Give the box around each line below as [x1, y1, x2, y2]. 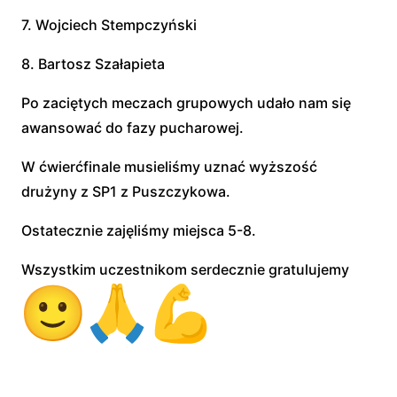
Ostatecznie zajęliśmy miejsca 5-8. [21, 222, 256, 239]
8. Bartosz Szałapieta [21, 55, 168, 73]
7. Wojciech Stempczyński [21, 16, 197, 34]
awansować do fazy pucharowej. [21, 119, 244, 136]
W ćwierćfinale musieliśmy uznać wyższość [21, 158, 317, 175]
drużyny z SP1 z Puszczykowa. [21, 183, 230, 200]
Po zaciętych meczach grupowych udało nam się [21, 94, 351, 112]
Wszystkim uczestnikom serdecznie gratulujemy [21, 261, 353, 278]
